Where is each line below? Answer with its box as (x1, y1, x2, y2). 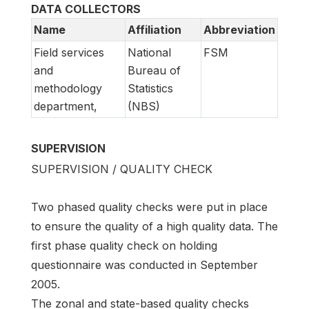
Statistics (128, 81, 173, 96)
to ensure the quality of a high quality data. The (31, 219, 278, 234)
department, (34, 99, 97, 114)
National (128, 46, 171, 60)
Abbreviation (203, 23, 275, 37)
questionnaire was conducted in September (31, 258, 258, 272)
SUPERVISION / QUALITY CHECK (31, 162, 212, 177)
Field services (34, 46, 104, 60)
